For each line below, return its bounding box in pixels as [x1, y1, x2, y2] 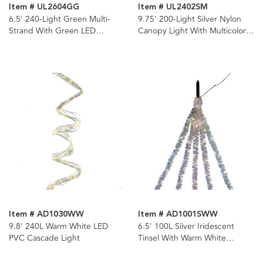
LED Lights [137, 36, 177, 49]
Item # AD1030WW [9, 207, 84, 221]
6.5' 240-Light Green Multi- [9, 12, 110, 25]
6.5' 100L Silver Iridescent [137, 220, 234, 232]
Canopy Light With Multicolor [137, 24, 246, 37]
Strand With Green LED [9, 24, 96, 37]
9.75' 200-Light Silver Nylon [137, 12, 241, 25]
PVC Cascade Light [9, 231, 80, 244]
